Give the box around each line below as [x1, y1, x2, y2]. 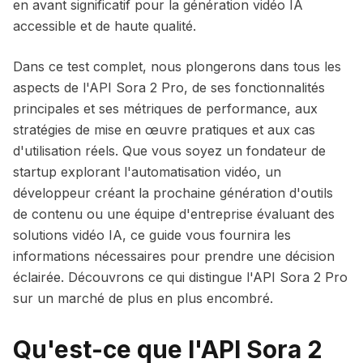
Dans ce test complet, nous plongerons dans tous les [13, 58, 341, 75]
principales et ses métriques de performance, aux [13, 100, 318, 117]
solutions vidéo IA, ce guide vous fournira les [13, 227, 291, 243]
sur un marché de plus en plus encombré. [13, 290, 273, 306]
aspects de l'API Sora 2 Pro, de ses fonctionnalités [13, 79, 325, 96]
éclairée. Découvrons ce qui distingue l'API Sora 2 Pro [13, 269, 348, 285]
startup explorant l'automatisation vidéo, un [13, 164, 281, 180]
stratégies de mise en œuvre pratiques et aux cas [13, 122, 315, 138]
